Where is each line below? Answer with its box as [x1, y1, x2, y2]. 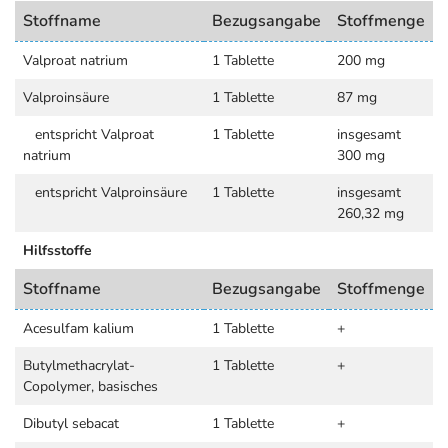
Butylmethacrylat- [23, 356, 135, 375]
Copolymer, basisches [23, 377, 158, 396]
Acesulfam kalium [23, 319, 134, 338]
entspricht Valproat [23, 125, 154, 144]
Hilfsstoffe [23, 241, 92, 260]
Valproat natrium [23, 51, 128, 70]
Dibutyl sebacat [23, 414, 119, 433]
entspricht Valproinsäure [23, 183, 187, 202]
